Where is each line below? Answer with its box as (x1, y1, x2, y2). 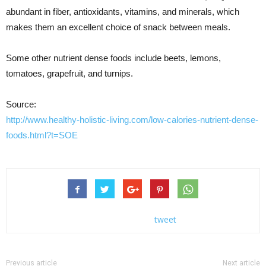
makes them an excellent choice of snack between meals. (6, 22, 230, 32)
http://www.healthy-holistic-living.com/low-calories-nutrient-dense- (6, 115, 258, 125)
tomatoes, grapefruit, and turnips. (6, 68, 133, 78)
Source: (6, 99, 36, 109)
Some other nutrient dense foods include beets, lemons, (6, 53, 221, 63)
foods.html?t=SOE (6, 130, 78, 140)
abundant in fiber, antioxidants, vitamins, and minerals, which (6, 7, 239, 17)
